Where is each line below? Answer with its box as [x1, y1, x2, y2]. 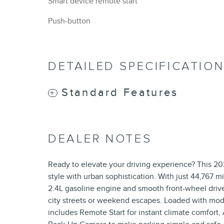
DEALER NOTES [48, 131, 152, 146]
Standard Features [61, 86, 178, 99]
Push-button [48, 16, 90, 26]
